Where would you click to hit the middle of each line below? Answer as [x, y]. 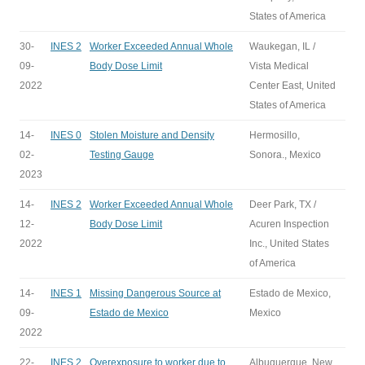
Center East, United [292, 86]
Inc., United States [289, 244]
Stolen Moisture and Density [152, 135]
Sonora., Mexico [285, 155]
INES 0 [66, 135]
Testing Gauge [122, 155]
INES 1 [66, 293]
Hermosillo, [275, 135]
